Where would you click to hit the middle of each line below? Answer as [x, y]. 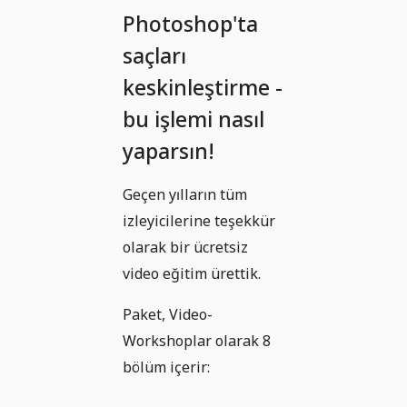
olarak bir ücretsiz [185, 248]
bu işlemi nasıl [194, 119]
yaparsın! [169, 151]
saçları [154, 56]
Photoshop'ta [190, 24]
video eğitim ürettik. [192, 274]
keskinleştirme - [203, 88]
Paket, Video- [168, 315]
